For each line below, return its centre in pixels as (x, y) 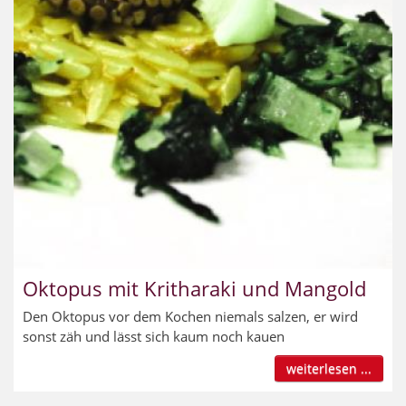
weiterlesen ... (329, 368)
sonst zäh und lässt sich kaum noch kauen (154, 336)
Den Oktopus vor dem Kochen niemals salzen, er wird (190, 316)
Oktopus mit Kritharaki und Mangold (194, 288)
